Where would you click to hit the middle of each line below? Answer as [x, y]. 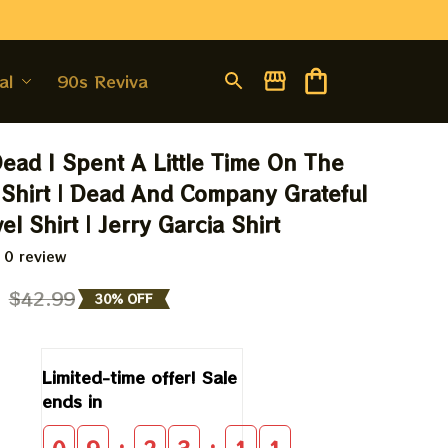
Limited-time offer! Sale [140, 377]
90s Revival [104, 81]
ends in [72, 401]
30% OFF [123, 298]
